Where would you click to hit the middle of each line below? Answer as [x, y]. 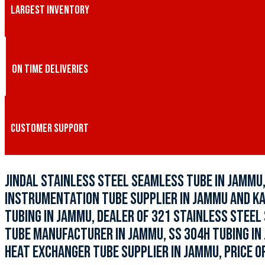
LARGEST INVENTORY [50, 10]
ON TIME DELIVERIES [50, 70]
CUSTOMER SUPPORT [50, 129]
